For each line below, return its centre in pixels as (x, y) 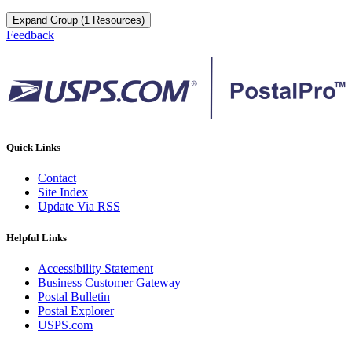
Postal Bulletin (74, 296)
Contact (57, 178)
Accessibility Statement (95, 268)
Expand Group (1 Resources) (79, 20)
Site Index (63, 192)
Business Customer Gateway (109, 282)
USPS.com (65, 324)
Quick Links (33, 148)
